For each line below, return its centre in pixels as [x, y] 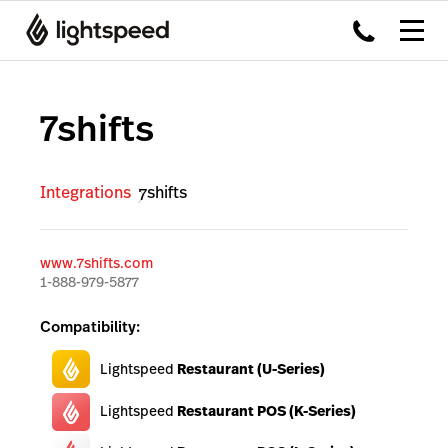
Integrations [85, 192]
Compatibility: [90, 326]
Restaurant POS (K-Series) [266, 410]
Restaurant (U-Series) [251, 369]
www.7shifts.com [96, 262]
